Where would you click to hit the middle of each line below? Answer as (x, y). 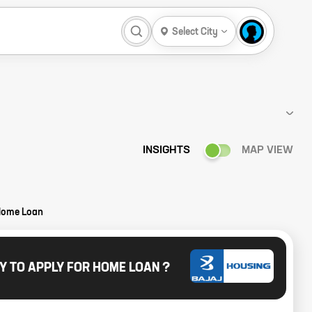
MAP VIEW (267, 150)
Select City (195, 32)
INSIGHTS (166, 150)
